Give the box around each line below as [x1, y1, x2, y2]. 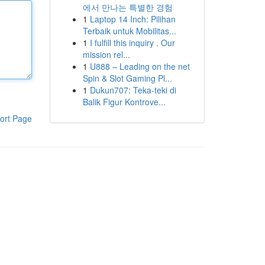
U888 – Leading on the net [89, 60, 190, 72]
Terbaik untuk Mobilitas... [82, 25, 176, 37]
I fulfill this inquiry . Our [89, 37, 175, 49]
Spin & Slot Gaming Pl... [82, 72, 172, 84]
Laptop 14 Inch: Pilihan [89, 13, 176, 25]
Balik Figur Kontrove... [82, 96, 166, 108]
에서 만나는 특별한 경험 [82, 1, 173, 13]
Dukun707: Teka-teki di [89, 84, 176, 96]
